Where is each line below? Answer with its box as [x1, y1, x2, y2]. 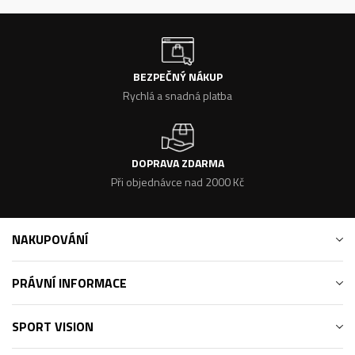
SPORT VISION [12, 317, 94, 336]
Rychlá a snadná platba [123, 87, 232, 104]
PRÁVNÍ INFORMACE [12, 273, 127, 292]
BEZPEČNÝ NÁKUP [132, 68, 223, 85]
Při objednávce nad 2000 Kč [111, 174, 244, 190]
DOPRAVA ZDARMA [131, 155, 224, 171]
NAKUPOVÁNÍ [12, 230, 88, 249]
